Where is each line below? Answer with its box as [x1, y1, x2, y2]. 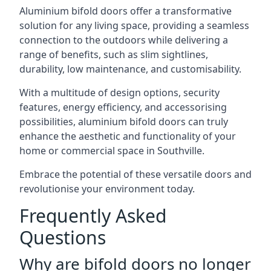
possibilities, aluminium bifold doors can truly [19, 115, 228, 128]
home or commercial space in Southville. [19, 144, 204, 157]
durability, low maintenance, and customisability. [19, 62, 241, 76]
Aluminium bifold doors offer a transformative [19, 4, 232, 18]
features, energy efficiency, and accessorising [19, 100, 227, 114]
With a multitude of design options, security [19, 86, 220, 99]
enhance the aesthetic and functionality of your [19, 129, 236, 143]
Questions [19, 225, 106, 250]
